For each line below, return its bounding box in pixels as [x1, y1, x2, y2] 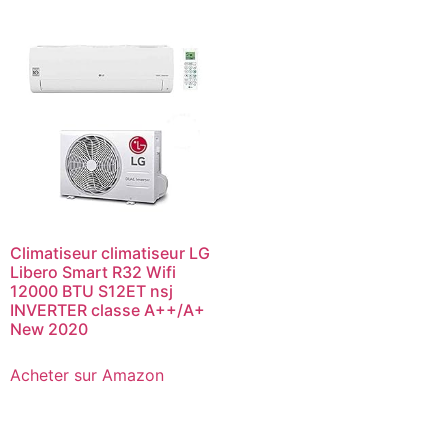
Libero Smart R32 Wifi [10, 262, 176, 283]
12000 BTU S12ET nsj [10, 281, 173, 302]
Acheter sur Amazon [10, 365, 164, 386]
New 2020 [10, 319, 88, 340]
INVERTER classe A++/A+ [10, 300, 205, 321]
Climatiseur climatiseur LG [10, 243, 210, 264]
